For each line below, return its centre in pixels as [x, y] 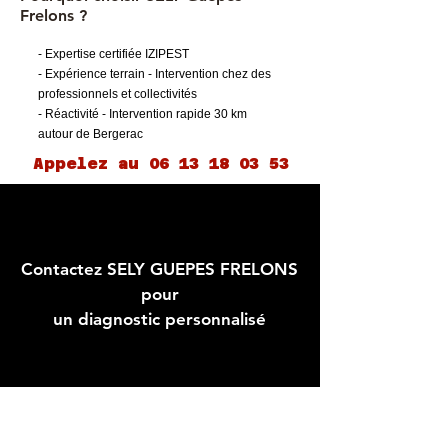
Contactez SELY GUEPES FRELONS [159, 269]
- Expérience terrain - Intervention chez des [154, 74]
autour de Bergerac [90, 134]
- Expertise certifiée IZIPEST [113, 54]
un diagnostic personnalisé [159, 319]
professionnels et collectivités [117, 94]
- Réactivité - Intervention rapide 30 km [142, 114]
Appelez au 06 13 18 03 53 [160, 163]
